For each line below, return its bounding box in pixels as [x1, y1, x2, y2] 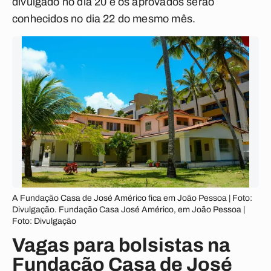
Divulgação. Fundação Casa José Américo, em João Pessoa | [12, 205, 245, 214]
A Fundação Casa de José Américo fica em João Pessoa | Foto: [12, 194, 252, 203]
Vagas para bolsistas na [12, 235, 230, 256]
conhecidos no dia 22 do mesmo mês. [12, 13, 196, 25]
